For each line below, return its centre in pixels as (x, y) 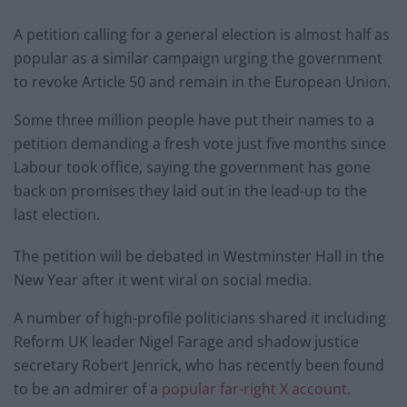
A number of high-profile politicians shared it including (200, 318)
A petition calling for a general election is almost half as (202, 35)
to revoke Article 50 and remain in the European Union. (202, 82)
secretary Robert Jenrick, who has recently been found (199, 366)
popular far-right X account (254, 389)
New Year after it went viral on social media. (163, 280)
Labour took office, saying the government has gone (192, 168)
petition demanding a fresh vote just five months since (200, 144)
